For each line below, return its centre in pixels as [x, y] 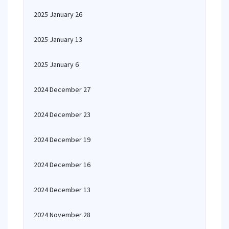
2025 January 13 [58, 39]
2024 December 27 [62, 89]
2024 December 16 [62, 165]
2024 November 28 [62, 215]
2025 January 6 [56, 64]
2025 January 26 [58, 14]
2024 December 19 [62, 140]
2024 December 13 [62, 190]
